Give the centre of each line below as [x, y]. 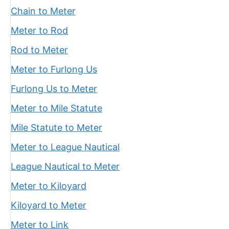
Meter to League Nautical [65, 147]
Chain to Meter [43, 11]
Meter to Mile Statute [56, 108]
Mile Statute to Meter [56, 128]
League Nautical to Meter [65, 166]
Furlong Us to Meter [54, 89]
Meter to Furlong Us [54, 69]
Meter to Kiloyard [49, 186]
